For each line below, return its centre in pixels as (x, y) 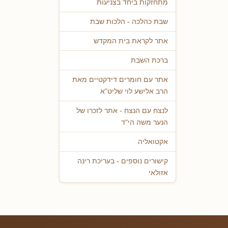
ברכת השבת (149, 61)
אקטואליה (153, 142)
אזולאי (158, 173)
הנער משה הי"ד (145, 123)
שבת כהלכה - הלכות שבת (129, 22)
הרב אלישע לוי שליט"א (134, 92)
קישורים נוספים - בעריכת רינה (123, 161)
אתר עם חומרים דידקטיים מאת (120, 80)
